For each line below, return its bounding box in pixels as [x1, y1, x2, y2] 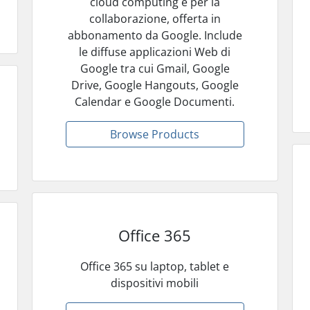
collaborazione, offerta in [89, 10, 221, 26]
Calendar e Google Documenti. [75, 93, 235, 109]
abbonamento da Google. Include [67, 27, 242, 43]
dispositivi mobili [111, 275, 199, 291]
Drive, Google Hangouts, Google [71, 77, 239, 93]
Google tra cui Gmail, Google [80, 60, 230, 76]
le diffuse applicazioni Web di [79, 44, 231, 60]
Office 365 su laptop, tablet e [80, 258, 230, 274]
